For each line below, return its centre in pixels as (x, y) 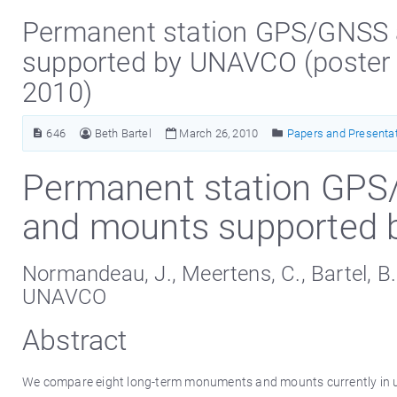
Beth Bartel (123, 133)
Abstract (75, 339)
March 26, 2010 (218, 133)
